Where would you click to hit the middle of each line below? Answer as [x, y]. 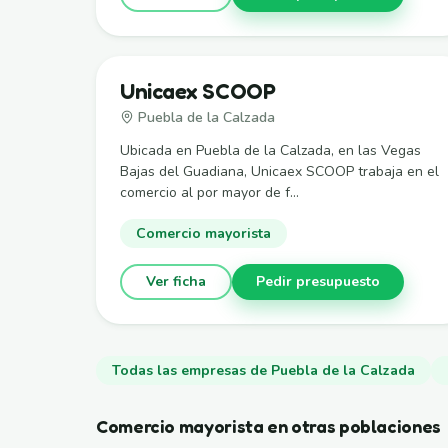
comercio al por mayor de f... [209, 192]
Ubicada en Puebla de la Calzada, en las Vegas [270, 150]
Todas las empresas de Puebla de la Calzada [263, 370]
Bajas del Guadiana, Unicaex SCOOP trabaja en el [279, 171]
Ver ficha [176, 281]
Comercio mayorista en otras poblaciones [268, 425]
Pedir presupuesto [318, 281]
